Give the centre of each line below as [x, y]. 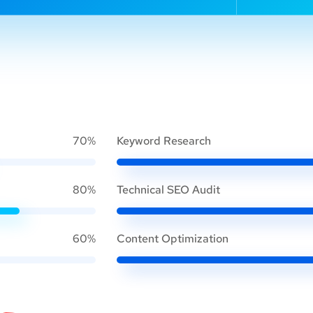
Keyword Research [164, 140]
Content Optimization [173, 238]
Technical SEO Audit [168, 189]
